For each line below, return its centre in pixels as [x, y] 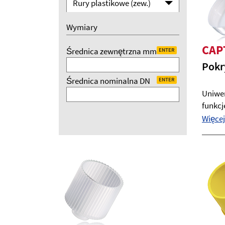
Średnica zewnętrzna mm [111, 51]
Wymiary [82, 27]
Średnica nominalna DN [108, 81]
